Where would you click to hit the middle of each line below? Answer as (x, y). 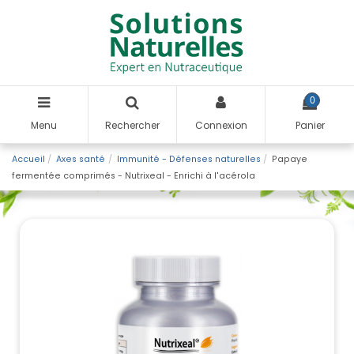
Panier (310, 125)
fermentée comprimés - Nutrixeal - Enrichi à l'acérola (134, 175)
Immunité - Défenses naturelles (188, 159)
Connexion (221, 125)
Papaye (290, 159)
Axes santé (81, 159)
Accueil (28, 159)
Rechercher (132, 125)
